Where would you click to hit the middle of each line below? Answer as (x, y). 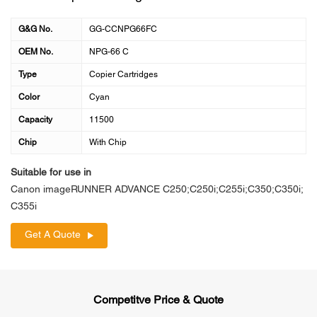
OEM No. (36, 52)
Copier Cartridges (123, 75)
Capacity (35, 120)
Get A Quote (53, 235)
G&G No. (35, 29)
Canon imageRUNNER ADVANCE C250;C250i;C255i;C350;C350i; (157, 190)
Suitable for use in (51, 173)
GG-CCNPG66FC (123, 29)
